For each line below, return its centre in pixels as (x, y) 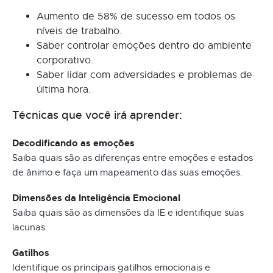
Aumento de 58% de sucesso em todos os (136, 16)
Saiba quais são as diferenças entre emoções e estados (133, 158)
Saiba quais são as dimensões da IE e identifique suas (128, 212)
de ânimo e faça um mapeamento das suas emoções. (127, 172)
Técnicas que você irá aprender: (97, 115)
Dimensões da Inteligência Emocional (96, 198)
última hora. (64, 89)
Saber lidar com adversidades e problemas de (144, 75)
